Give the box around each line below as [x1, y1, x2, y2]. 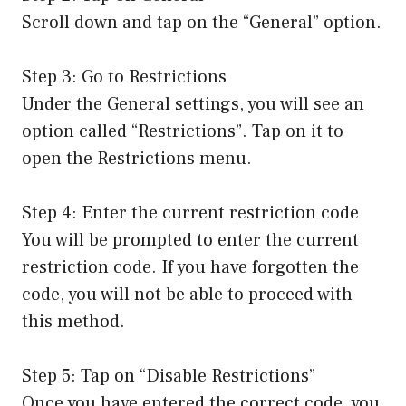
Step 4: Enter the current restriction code [22, 200, 359, 225]
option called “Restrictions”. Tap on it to [22, 119, 343, 143]
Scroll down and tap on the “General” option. [22, 10, 382, 34]
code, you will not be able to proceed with [22, 282, 353, 306]
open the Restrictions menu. [22, 146, 252, 170]
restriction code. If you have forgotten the [22, 255, 359, 279]
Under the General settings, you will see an [22, 92, 364, 116]
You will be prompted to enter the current [22, 227, 359, 252]
